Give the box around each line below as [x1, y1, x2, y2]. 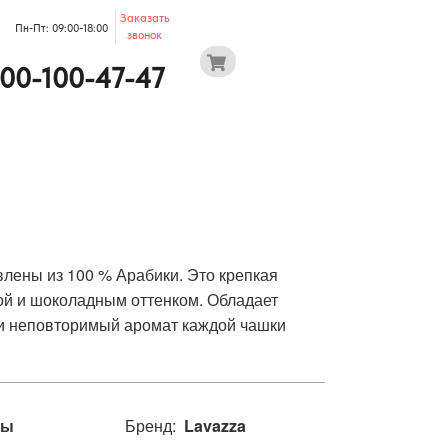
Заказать [119, 11, 170, 25]
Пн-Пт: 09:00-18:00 [15, 21, 108, 35]
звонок [127, 28, 162, 42]
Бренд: [125, 414, 176, 437]
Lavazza [176, 414, 246, 437]
